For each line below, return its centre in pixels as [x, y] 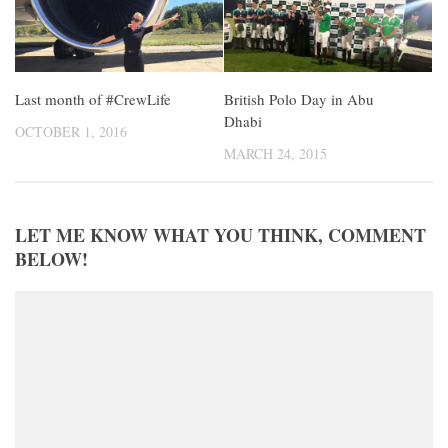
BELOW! [51, 258]
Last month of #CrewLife [93, 99]
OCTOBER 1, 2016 [71, 132]
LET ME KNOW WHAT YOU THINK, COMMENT [220, 234]
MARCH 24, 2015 [275, 154]
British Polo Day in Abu [299, 99]
